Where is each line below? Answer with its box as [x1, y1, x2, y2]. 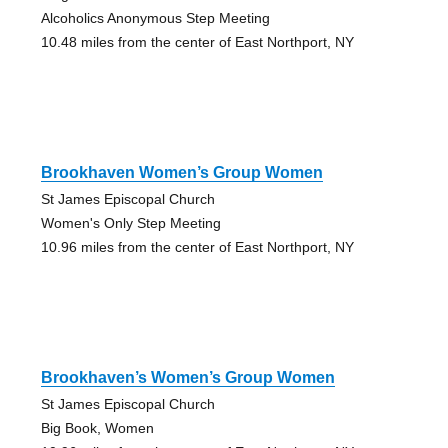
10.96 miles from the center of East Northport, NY [40, 238, 354, 255]
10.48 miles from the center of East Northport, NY [40, 33, 354, 50]
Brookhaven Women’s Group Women [40, 163, 323, 181]
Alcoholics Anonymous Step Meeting [40, 9, 270, 26]
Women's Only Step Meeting [40, 214, 221, 231]
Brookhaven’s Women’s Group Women [40, 368, 335, 386]
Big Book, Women [40, 419, 154, 436]
